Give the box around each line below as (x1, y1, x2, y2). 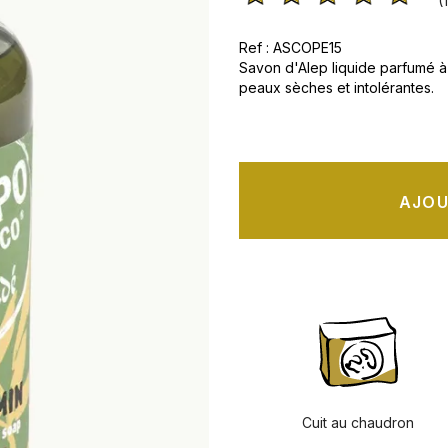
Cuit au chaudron (302, 414, 415, 431)
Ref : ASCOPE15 (239, 39, 342, 56)
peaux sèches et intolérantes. (239, 79, 434, 96)
